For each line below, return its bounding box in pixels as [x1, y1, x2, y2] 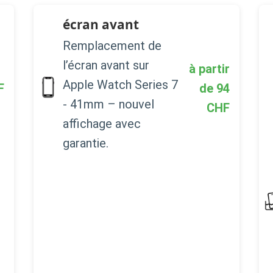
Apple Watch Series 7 [63, 77, 179, 92]
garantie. [63, 135, 109, 151]
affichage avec [63, 116, 141, 131]
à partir [188, 62, 230, 77]
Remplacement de [63, 38, 162, 53]
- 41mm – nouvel [63, 96, 155, 112]
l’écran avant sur [63, 57, 150, 73]
